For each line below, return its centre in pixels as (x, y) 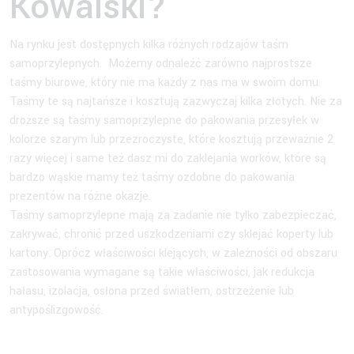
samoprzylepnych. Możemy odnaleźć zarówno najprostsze (161, 63)
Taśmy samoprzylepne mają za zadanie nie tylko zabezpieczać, (173, 215)
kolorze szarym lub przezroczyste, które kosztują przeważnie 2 (171, 139)
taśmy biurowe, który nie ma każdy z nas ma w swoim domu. (165, 82)
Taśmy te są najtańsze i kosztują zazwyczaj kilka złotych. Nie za (176, 101)
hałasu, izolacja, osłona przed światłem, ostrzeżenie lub (152, 291)
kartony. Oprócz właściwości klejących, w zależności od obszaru (173, 253)
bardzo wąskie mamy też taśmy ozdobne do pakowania (152, 177)
